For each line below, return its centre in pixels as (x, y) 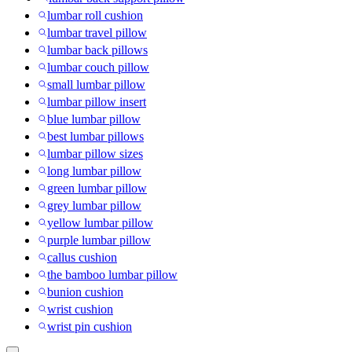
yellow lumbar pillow (100, 223)
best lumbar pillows (95, 137)
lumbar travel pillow (97, 33)
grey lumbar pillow (94, 206)
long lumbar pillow (94, 171)
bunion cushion (85, 292)
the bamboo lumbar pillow (112, 275)
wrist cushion (80, 310)
